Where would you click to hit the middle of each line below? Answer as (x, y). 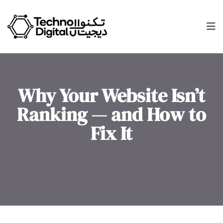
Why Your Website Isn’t (111, 96)
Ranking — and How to (111, 114)
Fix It (111, 133)
